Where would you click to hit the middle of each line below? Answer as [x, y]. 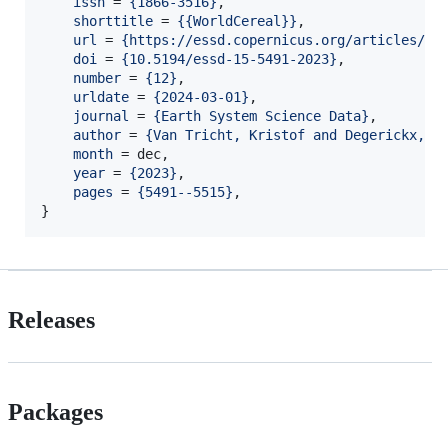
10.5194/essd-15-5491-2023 [229, 59]
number [97, 78]
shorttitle [113, 21]
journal [101, 116]
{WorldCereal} [237, 21]
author [97, 135]
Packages [55, 412]
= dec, [141, 154]
